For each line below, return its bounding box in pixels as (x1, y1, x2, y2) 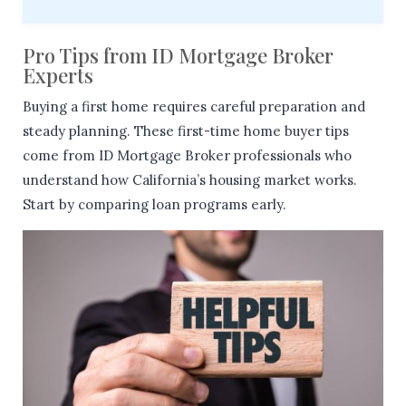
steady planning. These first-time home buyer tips (23, 121, 349, 140)
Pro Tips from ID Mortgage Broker (23, 41, 333, 69)
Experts (23, 61, 93, 89)
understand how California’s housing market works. (23, 170, 357, 188)
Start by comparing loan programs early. (23, 195, 286, 213)
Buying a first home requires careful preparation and (23, 97, 365, 115)
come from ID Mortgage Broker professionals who (23, 146, 352, 164)
